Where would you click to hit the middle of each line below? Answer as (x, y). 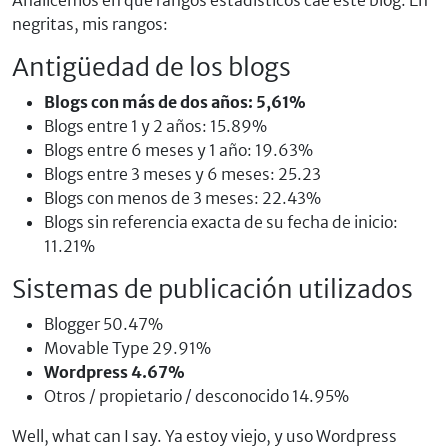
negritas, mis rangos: (90, 24)
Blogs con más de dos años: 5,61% (175, 102)
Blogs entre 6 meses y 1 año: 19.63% (178, 150)
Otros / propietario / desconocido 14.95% (196, 396)
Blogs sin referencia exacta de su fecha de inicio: (221, 222)
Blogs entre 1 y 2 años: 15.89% (155, 126)
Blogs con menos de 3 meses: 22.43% (182, 198)
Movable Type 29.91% (127, 348)
